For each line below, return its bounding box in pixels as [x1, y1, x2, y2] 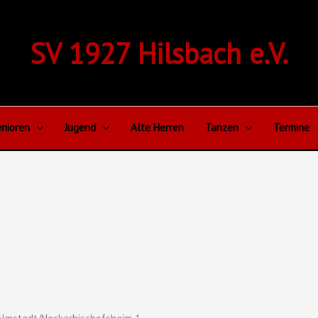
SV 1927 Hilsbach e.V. [30, 34, 288, 72]
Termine [273, 121, 309, 134]
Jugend [64, 121, 96, 134]
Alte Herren [130, 121, 184, 134]
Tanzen [204, 121, 238, 134]
